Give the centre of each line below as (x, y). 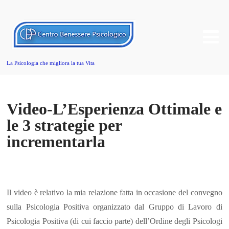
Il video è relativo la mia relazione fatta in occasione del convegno (114, 192)
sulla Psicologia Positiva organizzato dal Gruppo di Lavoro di (114, 207)
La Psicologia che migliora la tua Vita (51, 63)
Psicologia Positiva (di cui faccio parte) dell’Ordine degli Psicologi (114, 221)
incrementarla (56, 142)
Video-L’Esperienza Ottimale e (114, 109)
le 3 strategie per (64, 125)
